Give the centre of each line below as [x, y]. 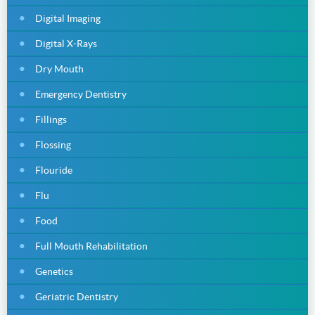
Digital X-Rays [66, 43]
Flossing [53, 144]
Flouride [54, 170]
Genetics [54, 271]
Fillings [51, 119]
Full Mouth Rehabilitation [91, 246]
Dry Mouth [59, 69]
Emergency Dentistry [81, 94]
